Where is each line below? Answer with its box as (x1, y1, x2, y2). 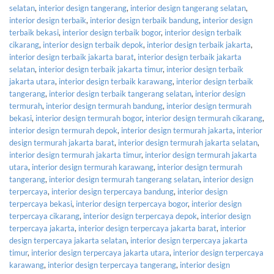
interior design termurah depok (9, 125, 117, 135)
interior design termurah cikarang (146, 113, 262, 123)
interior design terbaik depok (43, 39, 143, 50)
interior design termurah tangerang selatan (49, 174, 199, 184)
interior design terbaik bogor (62, 27, 161, 37)
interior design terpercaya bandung (51, 186, 174, 196)
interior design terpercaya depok (83, 210, 197, 221)
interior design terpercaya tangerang (48, 259, 176, 270)
